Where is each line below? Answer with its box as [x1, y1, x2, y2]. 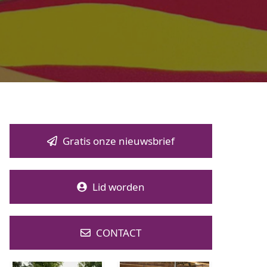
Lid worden [92, 180, 145, 194]
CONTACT [95, 226, 141, 240]
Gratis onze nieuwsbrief [62, 134, 175, 148]
